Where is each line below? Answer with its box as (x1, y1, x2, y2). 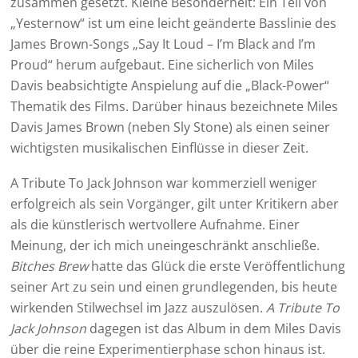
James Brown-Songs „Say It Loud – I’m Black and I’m (10, 35, 316, 54)
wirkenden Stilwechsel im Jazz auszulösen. (10, 299, 267, 317)
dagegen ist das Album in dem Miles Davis (86, 320, 342, 338)
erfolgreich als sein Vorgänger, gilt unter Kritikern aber (10, 195, 340, 213)
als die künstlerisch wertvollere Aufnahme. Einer (10, 216, 300, 234)
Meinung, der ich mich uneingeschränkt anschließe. (10, 237, 320, 255)
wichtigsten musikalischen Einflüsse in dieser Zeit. (10, 139, 309, 157)
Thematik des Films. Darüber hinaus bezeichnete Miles (10, 97, 339, 116)
